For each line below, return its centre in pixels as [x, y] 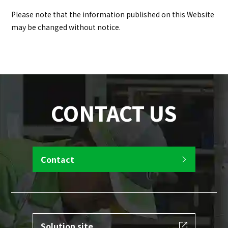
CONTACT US [114, 113]
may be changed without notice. [66, 27]
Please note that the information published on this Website [113, 14]
